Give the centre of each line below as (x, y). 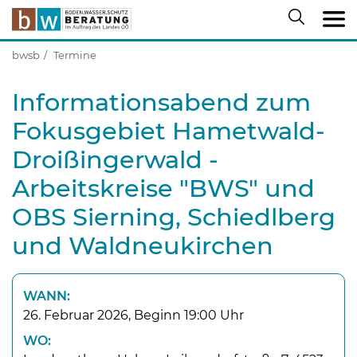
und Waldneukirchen (143, 246)
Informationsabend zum (161, 103)
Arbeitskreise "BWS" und (163, 189)
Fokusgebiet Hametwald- (169, 131)
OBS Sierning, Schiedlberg (174, 218)
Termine (75, 55)
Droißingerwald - (115, 160)
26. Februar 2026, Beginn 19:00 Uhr (133, 315)
